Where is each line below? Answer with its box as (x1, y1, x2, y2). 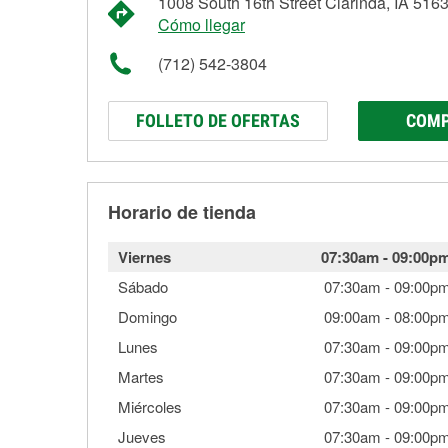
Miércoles (118, 396, 182, 417)
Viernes (118, 246, 171, 268)
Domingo (118, 306, 177, 327)
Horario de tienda (108, 199, 256, 225)
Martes (118, 366, 164, 387)
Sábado (118, 276, 168, 297)
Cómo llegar (158, 13, 245, 36)
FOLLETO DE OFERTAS (136, 110, 300, 131)
